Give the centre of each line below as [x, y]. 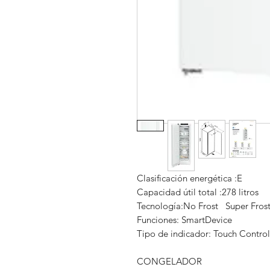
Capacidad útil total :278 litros [198, 192]
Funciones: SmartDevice [184, 220]
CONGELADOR [169, 262]
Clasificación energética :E [190, 178]
